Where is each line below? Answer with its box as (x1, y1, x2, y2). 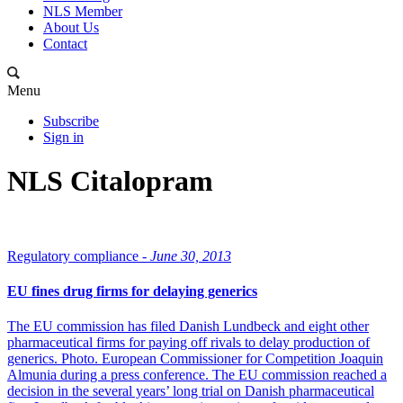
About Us (43, 20, 99, 35)
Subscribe (43, 113, 99, 129)
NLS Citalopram (7, 165, 213, 198)
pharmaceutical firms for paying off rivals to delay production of (7, 335, 370, 351)
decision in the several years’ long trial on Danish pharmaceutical (7, 383, 374, 399)
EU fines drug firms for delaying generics (7, 283, 257, 300)
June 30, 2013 (150, 247, 231, 264)
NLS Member (43, 4, 122, 19)
